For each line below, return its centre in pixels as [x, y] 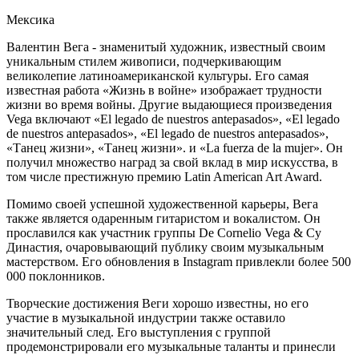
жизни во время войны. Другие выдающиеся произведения [169, 104]
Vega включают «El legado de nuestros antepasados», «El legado [173, 119]
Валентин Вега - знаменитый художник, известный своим [166, 46]
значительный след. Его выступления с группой [139, 332]
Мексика [30, 19]
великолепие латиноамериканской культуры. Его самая [157, 75]
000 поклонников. [56, 276]
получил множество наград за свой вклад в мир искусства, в [172, 162]
